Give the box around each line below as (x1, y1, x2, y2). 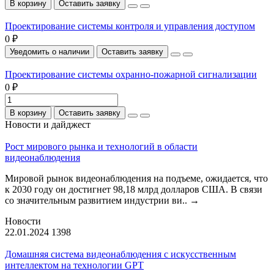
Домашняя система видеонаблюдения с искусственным (5, 248, 236, 259)
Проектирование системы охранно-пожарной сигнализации (5, 68, 257, 80)
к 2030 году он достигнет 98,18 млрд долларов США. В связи (5, 183, 262, 194)
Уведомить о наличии (10, 46, 89, 56)
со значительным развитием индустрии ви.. (5, 194, 190, 206)
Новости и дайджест (5, 119, 91, 130)
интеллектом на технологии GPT (5, 259, 144, 270)
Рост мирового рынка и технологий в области (5, 141, 198, 152)
